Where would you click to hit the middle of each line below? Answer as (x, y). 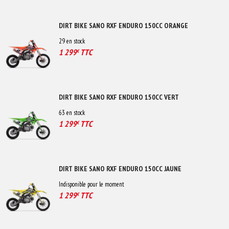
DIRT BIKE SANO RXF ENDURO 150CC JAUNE (120, 168)
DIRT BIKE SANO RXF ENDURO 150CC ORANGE (123, 25)
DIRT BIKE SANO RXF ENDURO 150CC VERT (119, 97)
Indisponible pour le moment (91, 184)
